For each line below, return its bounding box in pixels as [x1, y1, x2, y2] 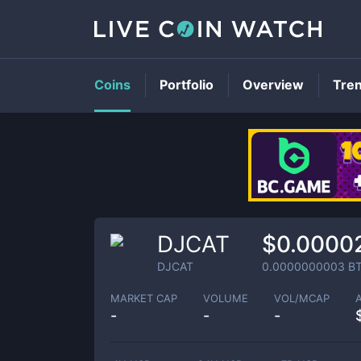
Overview [243, 77, 304, 93]
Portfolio [160, 77, 214, 93]
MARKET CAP [110, 291, 177, 305]
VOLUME [203, 291, 248, 305]
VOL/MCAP [274, 291, 330, 305]
